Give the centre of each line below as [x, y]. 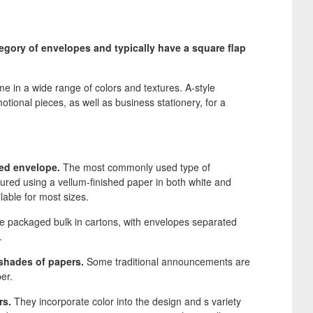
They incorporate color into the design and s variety [126, 301]
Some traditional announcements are [167, 261]
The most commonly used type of [135, 167]
